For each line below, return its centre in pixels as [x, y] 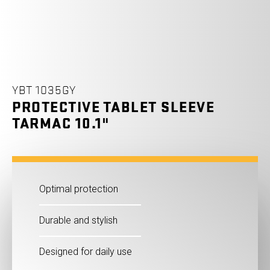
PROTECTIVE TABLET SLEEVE [113, 107]
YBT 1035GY [44, 90]
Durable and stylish [78, 220]
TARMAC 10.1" [61, 124]
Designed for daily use [86, 251]
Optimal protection [79, 189]
